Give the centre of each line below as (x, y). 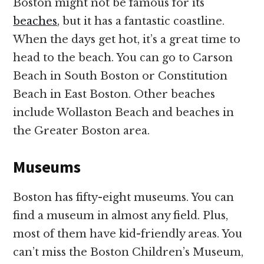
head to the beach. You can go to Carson (123, 58)
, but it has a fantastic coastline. (141, 21)
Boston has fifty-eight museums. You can (124, 197)
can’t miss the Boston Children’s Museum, (128, 252)
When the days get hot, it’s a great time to (127, 39)
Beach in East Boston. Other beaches (114, 94)
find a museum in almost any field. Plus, (121, 216)
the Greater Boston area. (82, 131)
